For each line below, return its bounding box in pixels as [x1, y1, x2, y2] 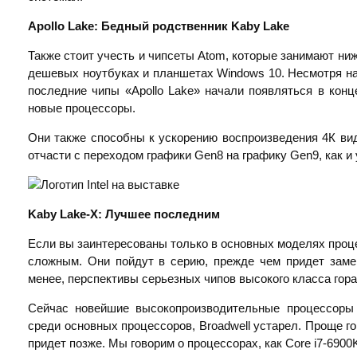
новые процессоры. [28, 101, 135, 116]
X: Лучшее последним [90, 207, 220, 222]
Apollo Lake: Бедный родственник [28, 19, 231, 33]
